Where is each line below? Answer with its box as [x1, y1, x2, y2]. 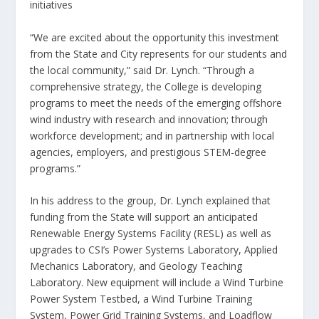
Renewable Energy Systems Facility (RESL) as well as [30, 226, 272, 240]
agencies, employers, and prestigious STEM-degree [30, 145, 267, 159]
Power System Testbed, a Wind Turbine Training [30, 291, 253, 305]
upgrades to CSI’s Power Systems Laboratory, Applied [30, 242, 278, 256]
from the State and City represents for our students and [30, 46, 288, 61]
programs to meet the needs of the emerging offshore [30, 95, 283, 110]
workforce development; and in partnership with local [30, 128, 275, 142]
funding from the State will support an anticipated [30, 209, 258, 224]
